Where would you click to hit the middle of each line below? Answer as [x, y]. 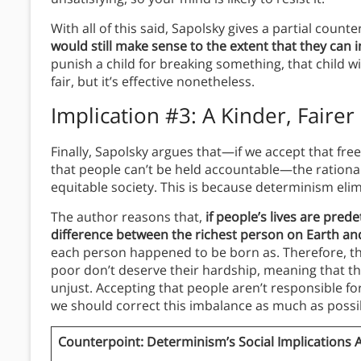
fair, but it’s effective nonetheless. [154, 82]
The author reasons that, [127, 217]
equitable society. [104, 187]
